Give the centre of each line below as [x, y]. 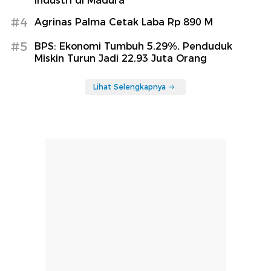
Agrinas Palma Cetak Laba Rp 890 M [124, 22]
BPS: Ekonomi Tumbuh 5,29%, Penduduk [133, 46]
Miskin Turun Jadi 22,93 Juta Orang [121, 58]
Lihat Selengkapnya [129, 87]
